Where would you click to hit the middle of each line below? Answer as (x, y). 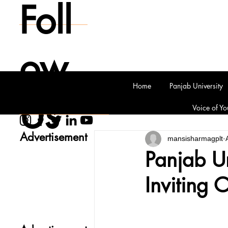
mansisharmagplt (195, 138)
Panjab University (196, 86)
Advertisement (53, 137)
